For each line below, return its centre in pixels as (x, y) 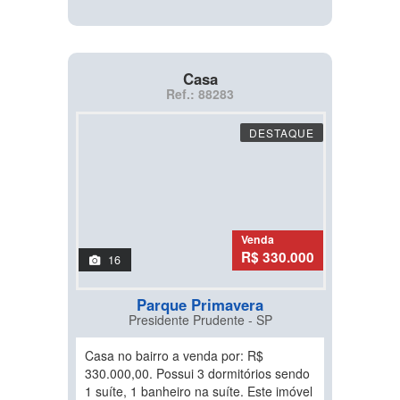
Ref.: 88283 (200, 94)
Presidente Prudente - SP (200, 320)
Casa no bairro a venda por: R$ (174, 355)
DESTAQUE (282, 133)
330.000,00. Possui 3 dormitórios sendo (197, 373)
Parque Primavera (200, 304)
